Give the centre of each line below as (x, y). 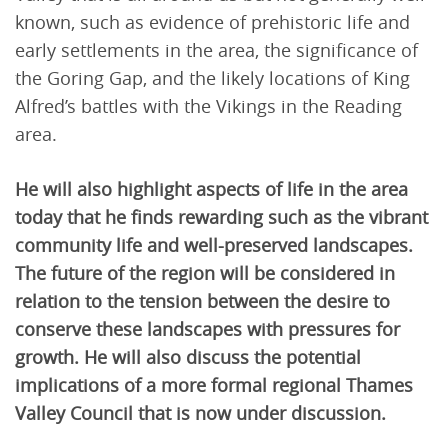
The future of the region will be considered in (205, 273)
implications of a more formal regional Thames (214, 385)
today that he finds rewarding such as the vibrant (221, 217)
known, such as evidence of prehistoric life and (212, 22)
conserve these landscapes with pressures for (207, 329)
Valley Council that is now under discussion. (200, 413)
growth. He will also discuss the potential (188, 357)
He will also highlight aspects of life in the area (211, 189)
